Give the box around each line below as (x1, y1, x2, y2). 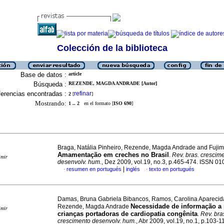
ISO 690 (113, 100, 131, 106)
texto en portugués (149, 166, 194, 172)
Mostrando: (35, 99, 66, 107)
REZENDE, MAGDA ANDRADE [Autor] (68, 80, 157, 86)
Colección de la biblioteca (56, 43, 167, 53)
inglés (126, 166, 140, 172)
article (68, 71, 81, 76)
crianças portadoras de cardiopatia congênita (57, 210, 197, 217)
